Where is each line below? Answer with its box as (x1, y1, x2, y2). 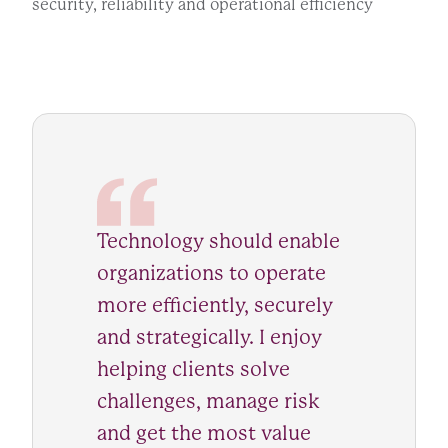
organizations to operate (97, 261, 326, 285)
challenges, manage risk (97, 389, 320, 413)
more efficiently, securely (97, 293, 333, 317)
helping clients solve (97, 357, 290, 381)
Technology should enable (97, 229, 340, 253)
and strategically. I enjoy (97, 325, 322, 349)
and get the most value (97, 421, 311, 445)
